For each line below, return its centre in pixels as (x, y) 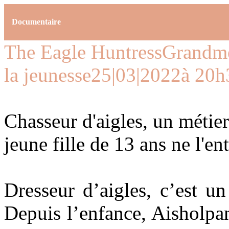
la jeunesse (48, 75)
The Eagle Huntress (83, 52)
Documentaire (36, 22)
